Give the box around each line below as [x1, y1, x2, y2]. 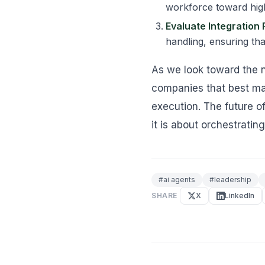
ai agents [163, 175, 195, 184]
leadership [214, 175, 251, 184]
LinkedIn [225, 191, 254, 200]
